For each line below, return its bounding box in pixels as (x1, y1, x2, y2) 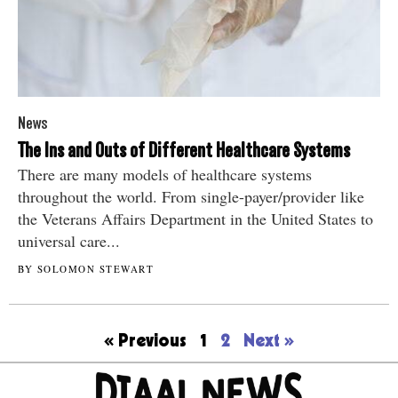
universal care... (18, 230, 120, 252)
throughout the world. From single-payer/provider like (18, 186, 364, 208)
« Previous (104, 333, 187, 352)
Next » (243, 333, 294, 352)
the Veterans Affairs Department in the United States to (18, 208, 373, 230)
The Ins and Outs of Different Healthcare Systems (18, 138, 350, 163)
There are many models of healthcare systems (18, 163, 312, 186)
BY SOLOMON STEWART (18, 262, 154, 276)
